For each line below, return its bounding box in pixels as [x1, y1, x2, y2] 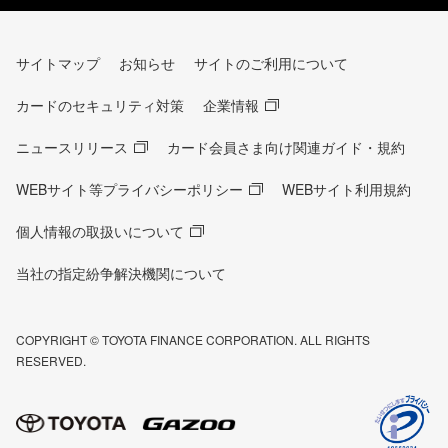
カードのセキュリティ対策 [16, 95, 184, 116]
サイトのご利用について [194, 53, 348, 74]
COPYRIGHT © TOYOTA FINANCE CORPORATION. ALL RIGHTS [16, 331, 370, 349]
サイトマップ [16, 53, 100, 74]
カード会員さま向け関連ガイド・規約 [167, 137, 405, 158]
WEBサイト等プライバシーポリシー [16, 179, 243, 200]
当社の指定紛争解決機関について [16, 263, 226, 284]
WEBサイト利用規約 [282, 179, 411, 200]
